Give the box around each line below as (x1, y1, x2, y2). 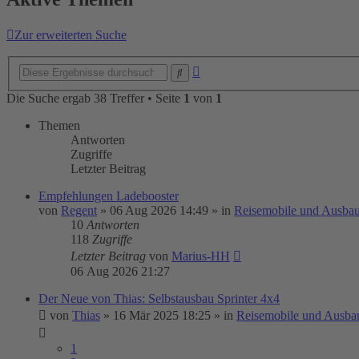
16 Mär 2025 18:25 (113, 309, 211, 322)
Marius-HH (171, 249, 230, 263)
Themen (38, 119, 80, 132)
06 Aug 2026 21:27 (71, 264, 170, 278)
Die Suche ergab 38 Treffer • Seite (6, 91, 184, 105)
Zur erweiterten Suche (14, 28, 127, 42)
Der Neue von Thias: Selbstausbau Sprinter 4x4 (38, 292, 280, 305)
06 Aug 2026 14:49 (110, 204, 208, 217)
